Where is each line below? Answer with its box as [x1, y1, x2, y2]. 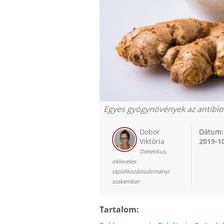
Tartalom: [99, 203, 139, 215]
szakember [112, 177, 140, 185]
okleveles [112, 157, 136, 165]
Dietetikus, [139, 147, 167, 155]
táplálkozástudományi [112, 167, 169, 175]
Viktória [139, 136, 164, 146]
